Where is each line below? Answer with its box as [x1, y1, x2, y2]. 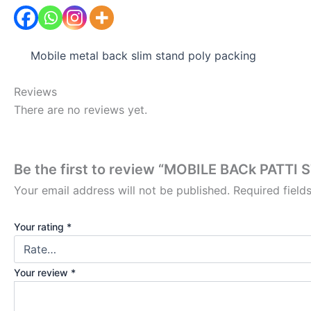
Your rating [14, 220, 67, 233]
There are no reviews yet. [14, 102, 147, 117]
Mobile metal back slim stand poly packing [31, 49, 256, 62]
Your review [14, 266, 71, 278]
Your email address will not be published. [14, 183, 230, 198]
